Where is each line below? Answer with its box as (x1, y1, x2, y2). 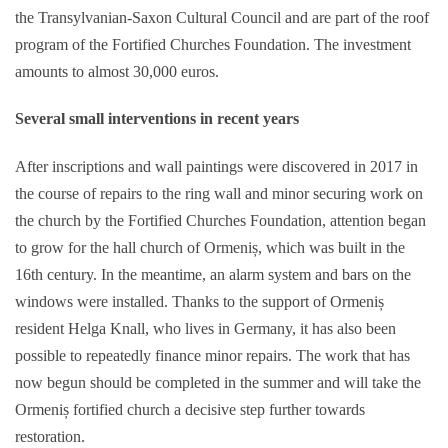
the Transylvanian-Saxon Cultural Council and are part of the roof (15, 7, 429, 27)
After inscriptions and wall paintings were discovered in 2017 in (15, 156, 418, 176)
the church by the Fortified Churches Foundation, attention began (15, 210, 426, 230)
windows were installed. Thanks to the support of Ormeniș (15, 291, 384, 311)
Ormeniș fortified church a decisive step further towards (15, 399, 365, 419)
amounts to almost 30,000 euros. (15, 61, 219, 81)
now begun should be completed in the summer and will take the (15, 372, 421, 392)
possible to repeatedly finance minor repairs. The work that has (15, 345, 410, 365)
